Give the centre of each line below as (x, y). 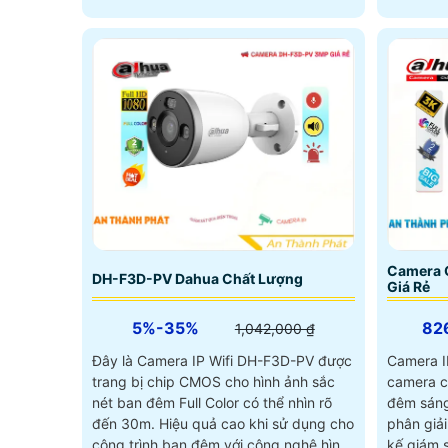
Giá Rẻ (408, 286)
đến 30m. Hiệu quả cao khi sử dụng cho (125, 423)
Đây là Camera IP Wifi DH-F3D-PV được (222, 360)
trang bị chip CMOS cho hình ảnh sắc (213, 381)
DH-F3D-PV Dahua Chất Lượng (197, 278)
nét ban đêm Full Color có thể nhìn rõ (212, 402)
